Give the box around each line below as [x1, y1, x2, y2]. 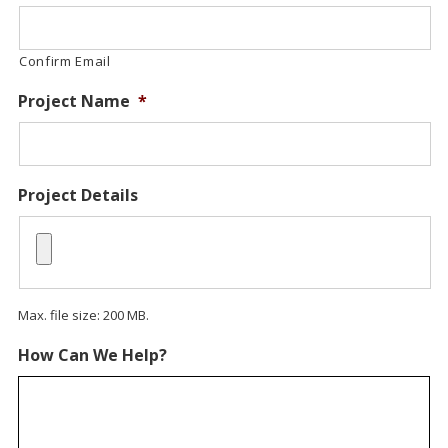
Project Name [17, 90, 130, 113]
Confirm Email [18, 52, 111, 71]
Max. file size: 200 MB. [17, 306, 149, 325]
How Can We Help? [17, 344, 167, 367]
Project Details [17, 184, 138, 207]
